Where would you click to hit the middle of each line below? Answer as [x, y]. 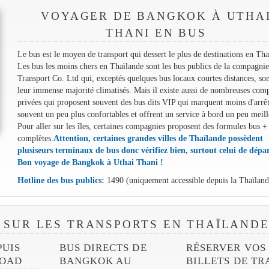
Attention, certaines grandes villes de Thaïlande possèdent [158, 138]
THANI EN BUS [156, 32]
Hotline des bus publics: [61, 180]
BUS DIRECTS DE [103, 248]
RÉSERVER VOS [226, 248]
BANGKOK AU [95, 261]
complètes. [35, 138]
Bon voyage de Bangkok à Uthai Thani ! [90, 162]
